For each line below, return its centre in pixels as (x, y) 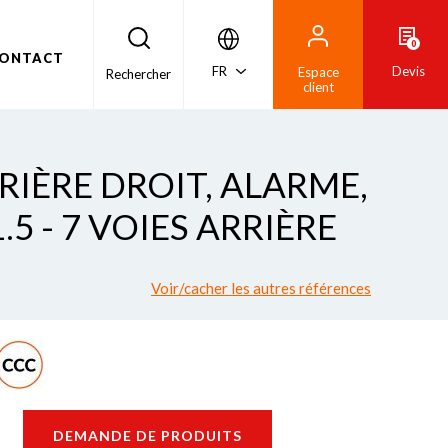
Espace (318, 72)
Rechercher (138, 73)
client (318, 87)
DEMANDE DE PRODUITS (147, 435)
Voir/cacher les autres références (261, 288)
